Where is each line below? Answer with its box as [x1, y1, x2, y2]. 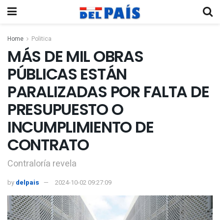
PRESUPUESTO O [7, 98, 123, 120]
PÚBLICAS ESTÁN [7, 63, 127, 85]
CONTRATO [7, 134, 89, 156]
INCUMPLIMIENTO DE [7, 116, 154, 138]
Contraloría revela [7, 157, 77, 170]
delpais [16, 177, 39, 187]
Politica [31, 34, 52, 43]
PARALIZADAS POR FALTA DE [7, 81, 209, 103]
